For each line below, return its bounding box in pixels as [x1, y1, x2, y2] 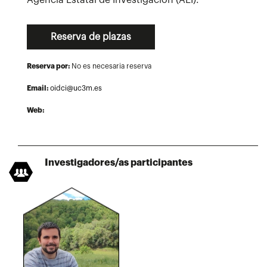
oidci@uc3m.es [50, 84, 102, 92]
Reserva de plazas [51, 32, 131, 42]
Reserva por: [27, 62, 72, 70]
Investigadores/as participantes [45, 157, 193, 167]
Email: [27, 84, 50, 92]
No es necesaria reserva [72, 62, 151, 70]
